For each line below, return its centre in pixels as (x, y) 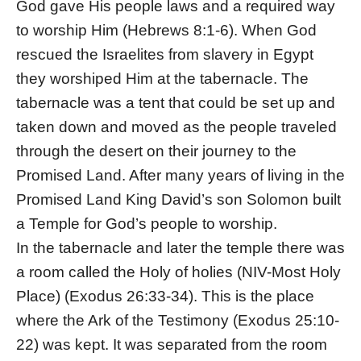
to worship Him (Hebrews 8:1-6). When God (166, 30)
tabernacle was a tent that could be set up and (176, 102)
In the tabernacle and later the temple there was (180, 247)
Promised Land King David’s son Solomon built (178, 199)
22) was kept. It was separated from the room (172, 344)
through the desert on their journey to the (156, 151)
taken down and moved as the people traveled (176, 127)
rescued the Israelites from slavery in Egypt (165, 54)
